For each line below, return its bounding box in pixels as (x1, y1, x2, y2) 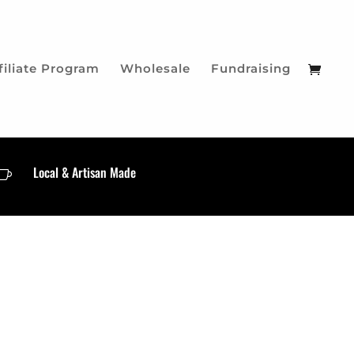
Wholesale (120, 61, 190, 76)
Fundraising (211, 61, 291, 76)
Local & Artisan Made (33, 162, 137, 182)
